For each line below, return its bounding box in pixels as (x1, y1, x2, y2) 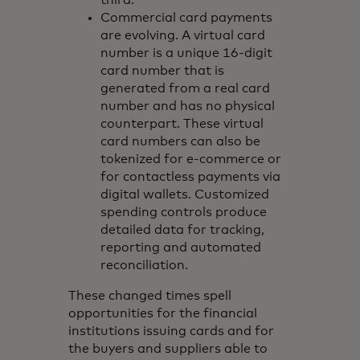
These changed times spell (68, 288, 232, 302)
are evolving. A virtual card (100, 28, 266, 42)
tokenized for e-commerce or (100, 152, 282, 166)
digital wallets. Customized (100, 187, 270, 201)
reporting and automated (100, 240, 262, 254)
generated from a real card (100, 81, 271, 95)
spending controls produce (100, 205, 268, 219)
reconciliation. (100, 258, 189, 272)
